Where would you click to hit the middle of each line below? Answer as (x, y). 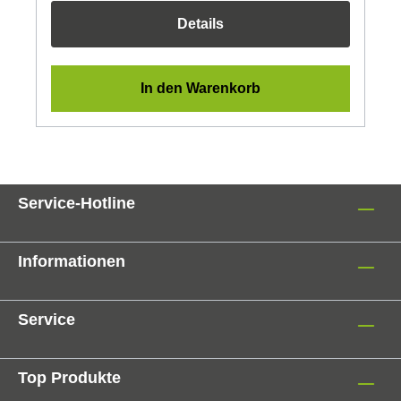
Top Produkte (69, 378)
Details (200, 23)
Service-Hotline (77, 203)
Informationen (72, 261)
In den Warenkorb (200, 88)
